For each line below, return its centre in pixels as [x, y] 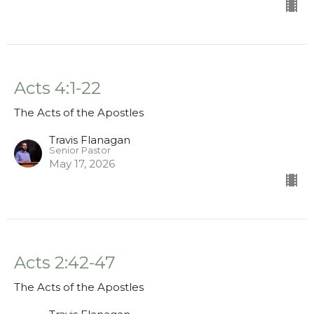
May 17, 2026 [82, 164]
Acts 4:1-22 [57, 88]
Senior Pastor [80, 151]
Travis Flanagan [90, 140]
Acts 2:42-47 [65, 263]
